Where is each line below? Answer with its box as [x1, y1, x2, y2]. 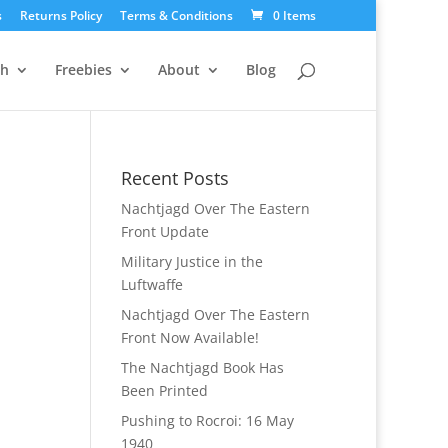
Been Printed [120, 381, 208, 400]
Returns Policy [20, 7, 102, 24]
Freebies [55, 60, 112, 79]
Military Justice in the [120, 252, 263, 271]
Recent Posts [120, 166, 229, 190]
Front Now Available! [120, 328, 259, 347]
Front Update [120, 222, 209, 241]
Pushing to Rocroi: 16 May [120, 411, 294, 430]
